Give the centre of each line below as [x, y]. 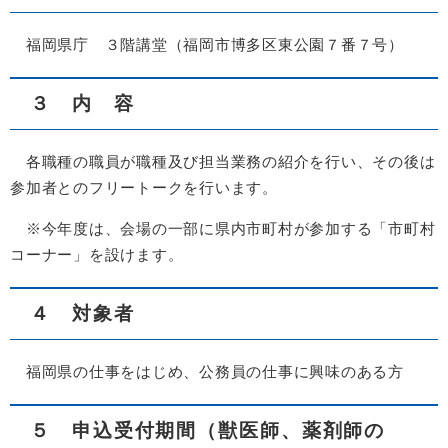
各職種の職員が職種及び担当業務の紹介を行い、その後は [223, 161]
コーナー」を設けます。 [97, 254]
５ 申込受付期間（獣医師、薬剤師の [208, 430]
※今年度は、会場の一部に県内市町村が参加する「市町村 [223, 228]
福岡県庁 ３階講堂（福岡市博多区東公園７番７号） [207, 44]
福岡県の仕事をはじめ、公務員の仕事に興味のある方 [207, 371]
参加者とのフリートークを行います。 [144, 187]
